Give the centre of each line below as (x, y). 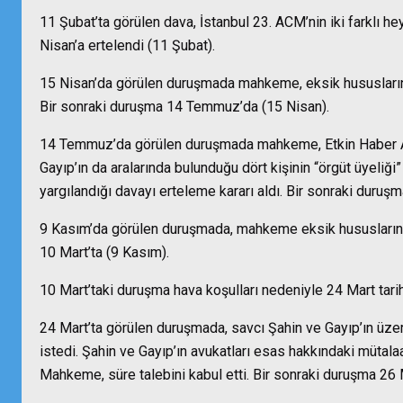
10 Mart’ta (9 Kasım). (104, 252)
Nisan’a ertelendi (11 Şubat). (127, 45)
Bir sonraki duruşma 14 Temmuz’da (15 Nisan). (184, 107)
